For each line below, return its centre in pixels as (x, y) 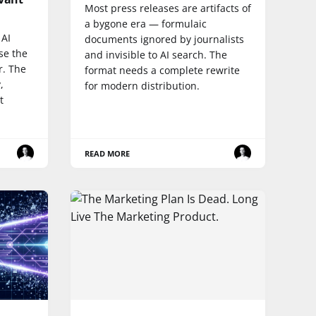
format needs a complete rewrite (162, 70)
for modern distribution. (142, 85)
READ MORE (108, 153)
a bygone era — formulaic (146, 23)
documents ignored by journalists (164, 39)
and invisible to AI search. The (156, 54)
